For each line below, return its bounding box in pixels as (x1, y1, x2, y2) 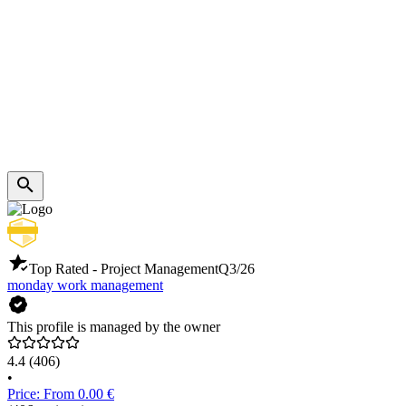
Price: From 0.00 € (7, 386, 114, 402)
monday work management (7, 277, 163, 294)
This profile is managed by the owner (7, 319, 220, 335)
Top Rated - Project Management (29, 261, 218, 277)
